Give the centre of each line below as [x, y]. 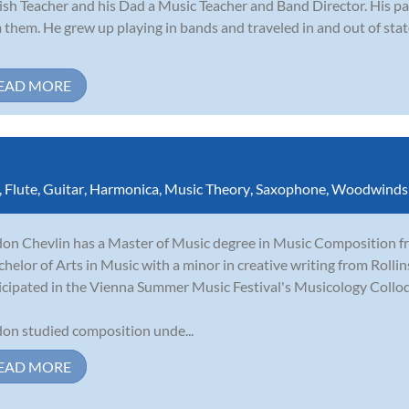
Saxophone [291, 188]
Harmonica [124, 188]
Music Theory [207, 188]
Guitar [63, 188]
